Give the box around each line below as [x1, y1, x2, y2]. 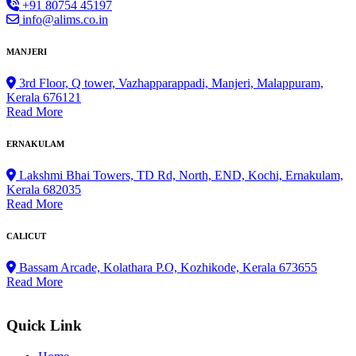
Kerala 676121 [6, 91, 81, 105]
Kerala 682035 [6, 183, 81, 197]
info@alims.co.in [19, 12, 108, 26]
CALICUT [6, 231, 46, 242]
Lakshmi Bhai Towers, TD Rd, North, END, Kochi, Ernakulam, [16, 168, 343, 183]
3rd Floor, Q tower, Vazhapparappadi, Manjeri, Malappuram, [16, 76, 323, 91]
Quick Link [6, 317, 82, 335]
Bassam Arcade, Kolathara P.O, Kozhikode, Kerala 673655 [16, 261, 317, 275]
